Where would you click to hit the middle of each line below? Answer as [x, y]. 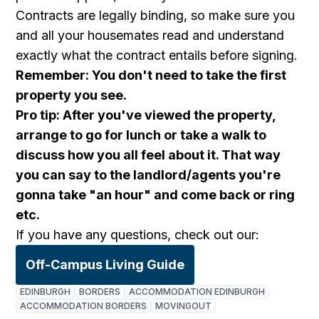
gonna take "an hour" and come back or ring [156, 195]
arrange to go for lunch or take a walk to [141, 135]
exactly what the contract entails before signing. [159, 55]
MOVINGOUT [184, 306]
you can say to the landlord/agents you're [148, 175]
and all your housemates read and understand [150, 35]
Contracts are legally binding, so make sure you [156, 15]
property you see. [72, 95]
